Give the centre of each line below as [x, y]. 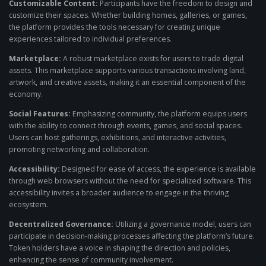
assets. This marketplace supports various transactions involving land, [127, 70]
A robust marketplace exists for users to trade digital [152, 58]
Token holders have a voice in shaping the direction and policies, [120, 248]
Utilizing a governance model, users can [182, 224]
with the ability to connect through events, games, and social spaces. [126, 126]
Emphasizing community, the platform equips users [159, 114]
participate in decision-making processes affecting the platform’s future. [132, 236]
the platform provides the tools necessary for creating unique [115, 27]
